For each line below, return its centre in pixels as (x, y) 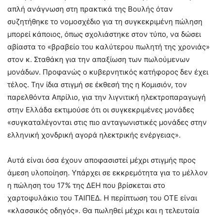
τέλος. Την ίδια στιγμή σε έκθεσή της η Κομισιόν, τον (97, 85)
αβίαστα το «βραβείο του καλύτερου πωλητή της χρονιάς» (108, 47)
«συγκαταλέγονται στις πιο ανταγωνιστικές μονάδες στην (107, 122)
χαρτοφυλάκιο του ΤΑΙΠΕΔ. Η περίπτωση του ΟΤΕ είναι (102, 198)
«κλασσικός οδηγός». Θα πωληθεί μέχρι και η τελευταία (103, 210)
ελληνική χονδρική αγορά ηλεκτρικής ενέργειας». (94, 135)
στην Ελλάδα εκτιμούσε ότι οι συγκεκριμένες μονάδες (101, 110)
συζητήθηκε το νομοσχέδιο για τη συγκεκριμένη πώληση (105, 22)
